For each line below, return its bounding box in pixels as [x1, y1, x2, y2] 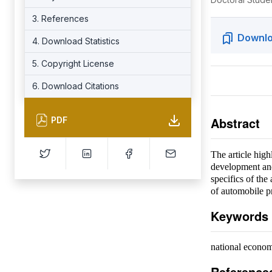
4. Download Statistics [32, 36, 120, 46]
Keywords [210, 207, 268, 225]
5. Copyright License [32, 58, 114, 69]
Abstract [210, 114, 260, 132]
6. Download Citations [32, 81, 119, 91]
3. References [32, 13, 89, 24]
